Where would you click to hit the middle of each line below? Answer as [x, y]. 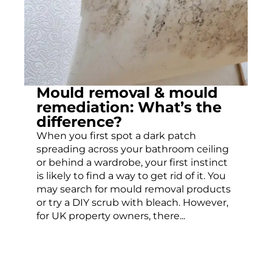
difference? [79, 122]
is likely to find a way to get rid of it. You [131, 176]
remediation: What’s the [129, 107]
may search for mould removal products [134, 189]
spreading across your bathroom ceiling [133, 149]
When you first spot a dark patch [116, 136]
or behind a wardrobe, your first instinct [132, 163]
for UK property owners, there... [111, 216]
